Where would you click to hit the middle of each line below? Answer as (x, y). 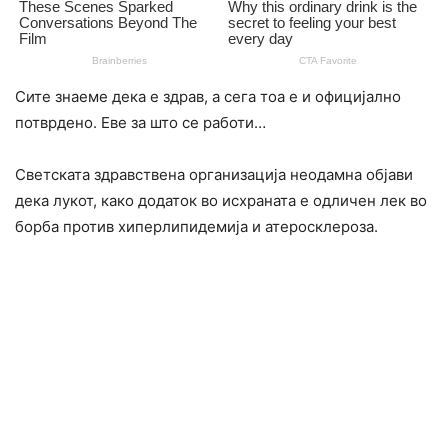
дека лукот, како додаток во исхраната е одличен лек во (221, 200)
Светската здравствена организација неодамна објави (214, 174)
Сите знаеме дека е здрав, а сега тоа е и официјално (208, 96)
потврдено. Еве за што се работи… (140, 122)
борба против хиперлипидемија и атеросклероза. (196, 226)
